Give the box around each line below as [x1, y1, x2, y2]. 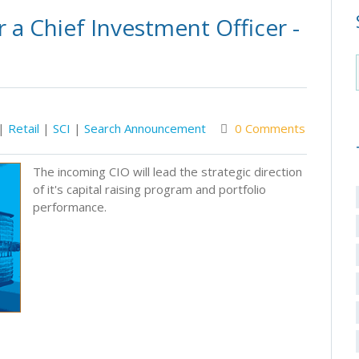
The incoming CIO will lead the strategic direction [33, 163, 302, 179]
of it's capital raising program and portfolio [33, 181, 266, 197]
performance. [33, 199, 107, 215]
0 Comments [235, 120, 305, 136]
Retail [8, 120, 39, 136]
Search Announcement [84, 120, 206, 136]
